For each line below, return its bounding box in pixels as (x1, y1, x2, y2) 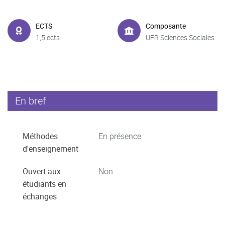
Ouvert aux (23, 166, 61, 177)
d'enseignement (23, 143, 78, 154)
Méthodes (23, 131, 58, 142)
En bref (15, 94, 46, 107)
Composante (146, 21, 186, 31)
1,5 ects (36, 32, 60, 42)
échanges (23, 191, 57, 202)
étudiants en (23, 178, 66, 189)
